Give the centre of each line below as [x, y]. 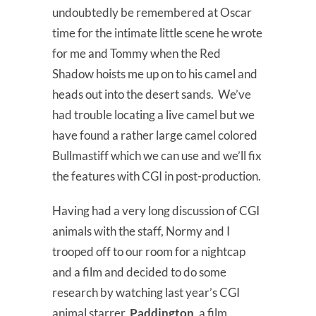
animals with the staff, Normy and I [141, 231]
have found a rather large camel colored [155, 135]
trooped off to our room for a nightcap [149, 252]
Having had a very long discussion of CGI [156, 211]
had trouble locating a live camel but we [153, 115]
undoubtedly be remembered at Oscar [152, 13]
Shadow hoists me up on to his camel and [155, 74]
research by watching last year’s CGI [146, 293]
